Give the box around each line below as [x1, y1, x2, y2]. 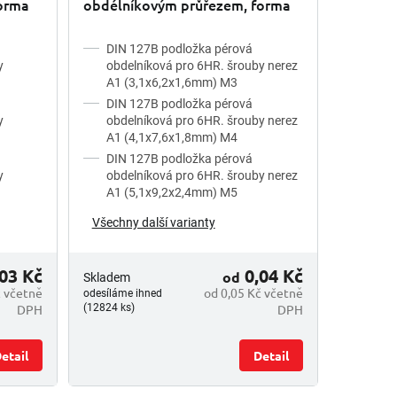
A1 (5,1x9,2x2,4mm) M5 [105, 184, 237, 199]
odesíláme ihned [82, 287, 162, 300]
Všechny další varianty [91, 214, 215, 230]
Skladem [82, 270, 130, 285]
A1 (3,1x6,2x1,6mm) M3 [105, 74, 237, 90]
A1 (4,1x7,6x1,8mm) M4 [105, 129, 237, 144]
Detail [253, 346, 289, 363]
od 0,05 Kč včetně [203, 284, 303, 300]
